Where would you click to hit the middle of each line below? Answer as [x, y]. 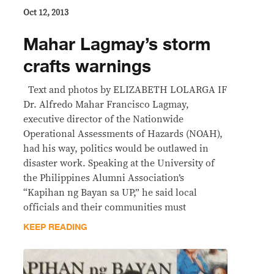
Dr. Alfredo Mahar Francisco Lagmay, [106, 104]
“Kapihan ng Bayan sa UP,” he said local [110, 192]
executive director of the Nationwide [103, 119]
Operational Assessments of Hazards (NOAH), [123, 134]
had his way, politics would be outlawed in [116, 148]
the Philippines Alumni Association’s [104, 178]
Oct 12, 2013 [46, 13]
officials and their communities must [105, 207]
